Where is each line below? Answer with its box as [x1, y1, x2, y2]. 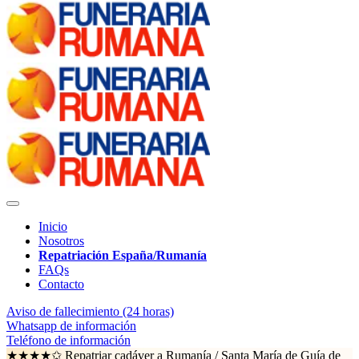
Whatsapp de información [6, 319, 136, 333]
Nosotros [38, 234, 84, 248]
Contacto [38, 277, 84, 291]
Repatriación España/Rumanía [38, 248, 207, 262]
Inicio [38, 220, 67, 233]
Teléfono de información [6, 333, 131, 347]
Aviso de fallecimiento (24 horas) [6, 305, 174, 318]
